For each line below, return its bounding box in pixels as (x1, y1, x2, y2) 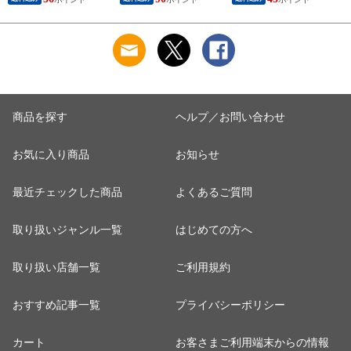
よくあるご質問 (175, 186, 252, 199)
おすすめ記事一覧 (13, 299, 100, 312)
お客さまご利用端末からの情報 (175, 337, 329, 349)
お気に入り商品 (13, 149, 89, 161)
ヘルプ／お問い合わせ (175, 111, 285, 124)
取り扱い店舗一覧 (13, 262, 100, 274)
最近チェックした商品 (13, 186, 122, 199)
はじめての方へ (175, 224, 252, 237)
